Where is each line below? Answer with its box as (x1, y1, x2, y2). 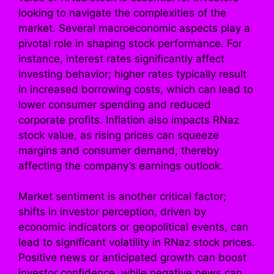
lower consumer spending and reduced (18, 98, 211, 111)
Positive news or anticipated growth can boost (18, 251, 246, 264)
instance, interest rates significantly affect (18, 52, 224, 65)
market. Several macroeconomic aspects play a (18, 21, 250, 34)
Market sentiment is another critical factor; (18, 190, 226, 203)
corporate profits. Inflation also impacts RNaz (18, 113, 239, 126)
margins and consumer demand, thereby (18, 144, 219, 157)
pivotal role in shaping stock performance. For (18, 37, 242, 50)
